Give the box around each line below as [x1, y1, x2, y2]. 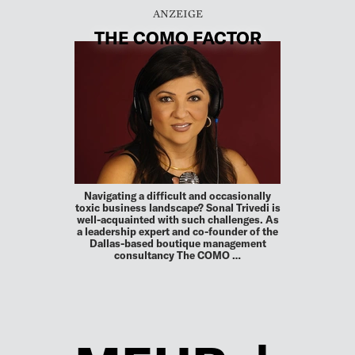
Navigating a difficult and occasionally [84, 189, 271, 203]
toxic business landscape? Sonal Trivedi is [74, 201, 281, 215]
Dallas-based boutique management [89, 237, 266, 250]
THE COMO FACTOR [94, 27, 261, 48]
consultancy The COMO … [114, 249, 241, 262]
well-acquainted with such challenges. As [76, 213, 279, 227]
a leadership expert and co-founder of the [77, 225, 278, 239]
